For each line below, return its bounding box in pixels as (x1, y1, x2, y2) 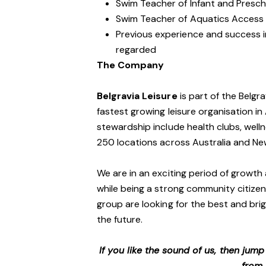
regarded (116, 43, 157, 56)
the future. (97, 213, 143, 226)
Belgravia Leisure (97, 90, 178, 102)
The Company (97, 59, 164, 71)
